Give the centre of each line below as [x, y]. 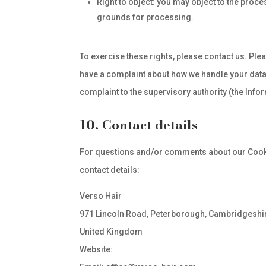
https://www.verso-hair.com [168, 249]
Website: [97, 249]
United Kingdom [111, 232]
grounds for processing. [145, 17]
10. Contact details [139, 125]
